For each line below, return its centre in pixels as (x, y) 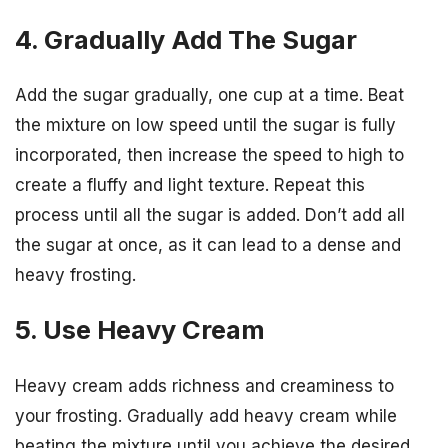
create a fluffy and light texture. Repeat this (190, 185)
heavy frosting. (75, 275)
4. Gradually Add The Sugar (186, 40)
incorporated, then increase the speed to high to (209, 155)
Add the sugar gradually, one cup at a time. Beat (209, 95)
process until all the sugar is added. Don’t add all (210, 215)
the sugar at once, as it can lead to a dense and (208, 245)
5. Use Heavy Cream (140, 330)
